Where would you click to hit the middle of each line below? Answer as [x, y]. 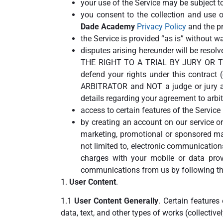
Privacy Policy [162, 26]
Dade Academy [108, 26]
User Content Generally [116, 201]
